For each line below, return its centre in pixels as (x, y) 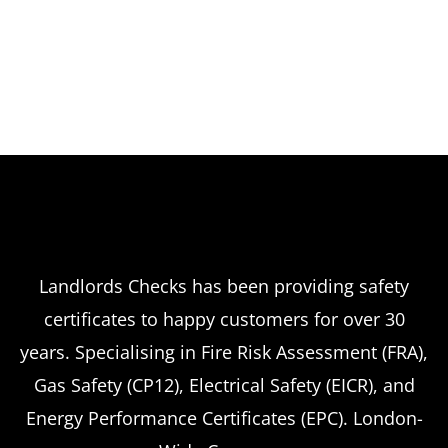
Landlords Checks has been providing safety (224, 286)
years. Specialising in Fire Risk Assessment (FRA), (224, 352)
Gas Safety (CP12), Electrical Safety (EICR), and (224, 385)
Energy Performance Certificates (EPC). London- (224, 418)
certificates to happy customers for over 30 (224, 319)
